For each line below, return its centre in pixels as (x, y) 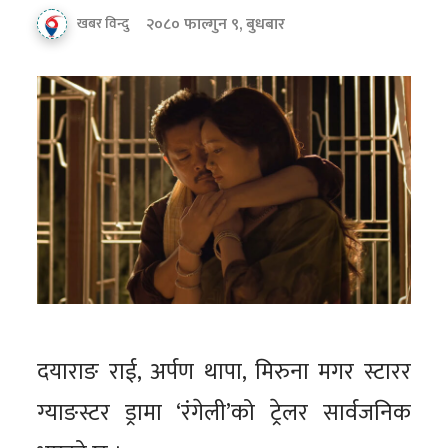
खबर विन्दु (103, 24)
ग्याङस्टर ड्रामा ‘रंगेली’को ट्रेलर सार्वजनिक (224, 413)
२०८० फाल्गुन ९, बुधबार (216, 25)
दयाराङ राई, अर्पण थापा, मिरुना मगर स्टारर (224, 372)
